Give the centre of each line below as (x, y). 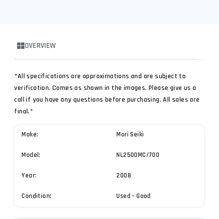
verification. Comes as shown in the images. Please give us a (105, 88)
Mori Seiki (130, 135)
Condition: (37, 197)
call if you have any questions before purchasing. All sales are (107, 100)
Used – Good (134, 197)
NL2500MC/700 (138, 155)
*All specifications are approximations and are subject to (100, 77)
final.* (24, 112)
